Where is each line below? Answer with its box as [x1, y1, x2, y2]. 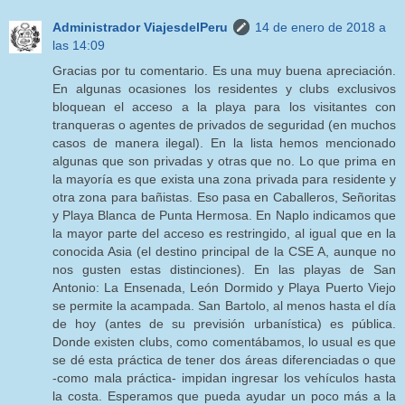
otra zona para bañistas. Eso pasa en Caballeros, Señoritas [52, 189, 396, 204]
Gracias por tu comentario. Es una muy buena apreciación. [52, 62, 396, 78]
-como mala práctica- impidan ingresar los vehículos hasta [52, 370, 396, 385]
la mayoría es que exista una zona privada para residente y [52, 171, 396, 186]
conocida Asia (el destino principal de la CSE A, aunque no [52, 243, 396, 259]
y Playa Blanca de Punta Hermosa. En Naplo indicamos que [52, 207, 396, 222]
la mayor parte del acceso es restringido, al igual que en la [52, 225, 396, 240]
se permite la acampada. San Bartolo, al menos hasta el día [52, 297, 396, 313]
